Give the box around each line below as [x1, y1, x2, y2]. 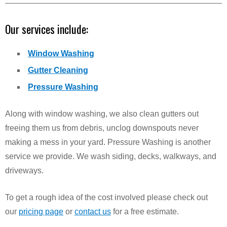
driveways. [5, 166, 44, 175]
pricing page [19, 207, 63, 216]
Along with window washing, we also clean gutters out [5, 109, 199, 118]
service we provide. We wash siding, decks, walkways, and [5, 152, 216, 161]
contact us [74, 207, 111, 216]
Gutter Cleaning [28, 66, 88, 74]
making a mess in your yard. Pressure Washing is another [5, 138, 211, 146]
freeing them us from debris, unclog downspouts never [5, 124, 199, 132]
